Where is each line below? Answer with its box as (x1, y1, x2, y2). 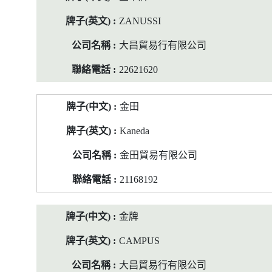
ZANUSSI (119, 16, 161, 26)
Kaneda (120, 126, 149, 136)
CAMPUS (119, 236, 160, 246)
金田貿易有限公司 (120, 150, 197, 160)
